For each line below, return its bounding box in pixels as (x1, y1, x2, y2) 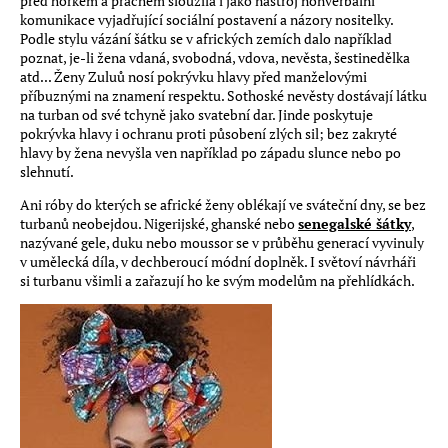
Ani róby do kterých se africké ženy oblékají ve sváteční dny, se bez (20, 195, 426, 214)
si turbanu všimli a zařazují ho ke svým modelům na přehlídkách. (20, 271, 415, 290)
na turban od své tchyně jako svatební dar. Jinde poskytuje (20, 105, 373, 124)
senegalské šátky (298, 214, 411, 233)
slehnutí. (20, 162, 74, 181)
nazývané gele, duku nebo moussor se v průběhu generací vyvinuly (20, 233, 424, 252)
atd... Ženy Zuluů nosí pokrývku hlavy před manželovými (20, 67, 367, 86)
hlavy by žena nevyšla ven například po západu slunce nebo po (20, 143, 401, 162)
